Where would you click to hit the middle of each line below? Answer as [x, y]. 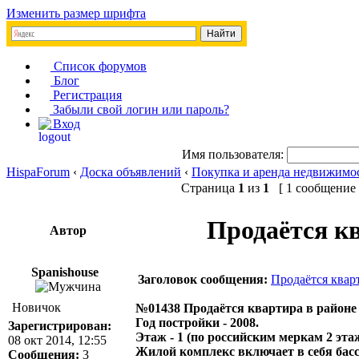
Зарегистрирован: [60, 326]
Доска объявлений [131, 172]
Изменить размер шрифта [76, 13]
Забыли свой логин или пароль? [139, 109]
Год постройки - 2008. [197, 323]
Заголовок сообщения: [203, 279]
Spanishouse [67, 272]
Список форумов [99, 66]
